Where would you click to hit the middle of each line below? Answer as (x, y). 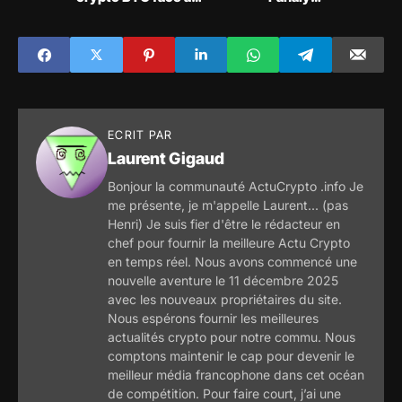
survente (297, 46)
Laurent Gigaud (166, 159)
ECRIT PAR (140, 135)
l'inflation (107, 13)
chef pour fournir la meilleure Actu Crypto (229, 243)
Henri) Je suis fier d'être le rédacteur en (224, 224)
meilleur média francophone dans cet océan (236, 375)
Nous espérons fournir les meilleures (213, 319)
